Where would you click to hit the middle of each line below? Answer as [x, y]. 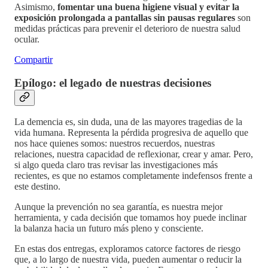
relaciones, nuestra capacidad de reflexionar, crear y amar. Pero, [134, 154]
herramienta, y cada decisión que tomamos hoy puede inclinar [130, 218]
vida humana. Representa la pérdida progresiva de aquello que [131, 133]
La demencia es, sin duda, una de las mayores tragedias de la [128, 122]
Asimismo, [36, 7]
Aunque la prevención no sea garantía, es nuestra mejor [118, 207]
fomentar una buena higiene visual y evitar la [148, 7]
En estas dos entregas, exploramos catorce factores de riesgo [127, 249]
